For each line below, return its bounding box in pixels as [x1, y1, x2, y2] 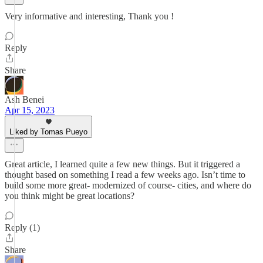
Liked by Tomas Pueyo [9, 127, 87, 136]
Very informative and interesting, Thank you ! [5, 11, 174, 21]
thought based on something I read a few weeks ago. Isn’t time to [5, 170, 245, 180]
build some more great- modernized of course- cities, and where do [5, 180, 251, 190]
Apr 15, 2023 [5, 105, 55, 115]
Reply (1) [5, 222, 40, 232]
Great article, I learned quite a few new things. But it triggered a [5, 159, 240, 169]
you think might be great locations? [5, 191, 134, 201]
